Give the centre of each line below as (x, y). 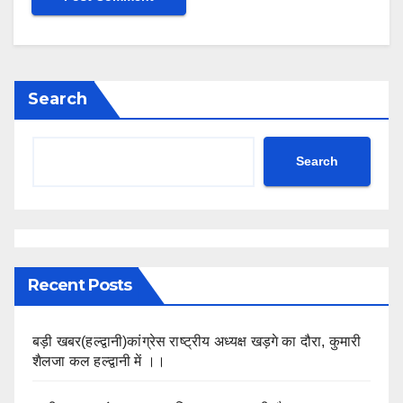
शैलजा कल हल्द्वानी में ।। (99, 361)
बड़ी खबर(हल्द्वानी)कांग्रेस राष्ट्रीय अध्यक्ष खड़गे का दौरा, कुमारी (197, 341)
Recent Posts (80, 285)
